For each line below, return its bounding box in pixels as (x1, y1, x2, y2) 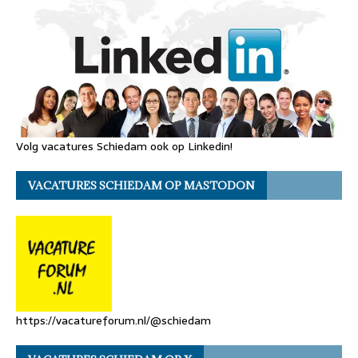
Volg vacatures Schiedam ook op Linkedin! (16, 137, 233, 156)
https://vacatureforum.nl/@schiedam (16, 312, 211, 330)
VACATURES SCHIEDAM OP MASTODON (28, 178, 255, 193)
